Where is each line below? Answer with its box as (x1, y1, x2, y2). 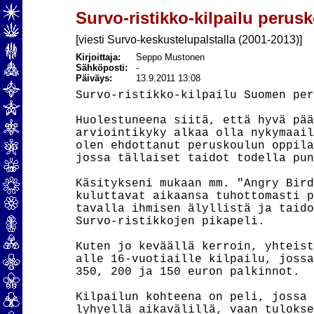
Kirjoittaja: (75, 52, 121, 62)
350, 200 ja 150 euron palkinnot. (75, 266, 300, 278)
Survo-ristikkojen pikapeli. (75, 215, 265, 228)
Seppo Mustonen (135, 52, 205, 62)
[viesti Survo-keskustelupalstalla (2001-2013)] (75, 34, 302, 46)
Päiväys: (75, 73, 112, 83)
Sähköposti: (75, 62, 136, 73)
